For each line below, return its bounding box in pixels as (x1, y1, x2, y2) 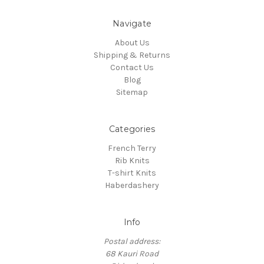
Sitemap (116, 87, 148, 98)
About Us (114, 38, 150, 48)
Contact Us (110, 62, 154, 73)
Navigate (113, 18, 151, 29)
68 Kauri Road (105, 249, 159, 259)
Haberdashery (105, 180, 159, 191)
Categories (108, 124, 156, 135)
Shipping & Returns (94, 50, 170, 61)
